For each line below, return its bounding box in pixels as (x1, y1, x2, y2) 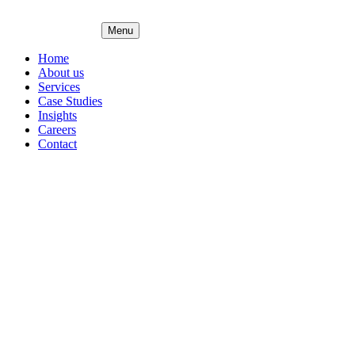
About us (38, 66, 84, 79)
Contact (38, 137, 77, 151)
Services (38, 80, 80, 94)
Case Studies (38, 94, 102, 108)
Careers (38, 123, 76, 136)
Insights (38, 109, 77, 122)
